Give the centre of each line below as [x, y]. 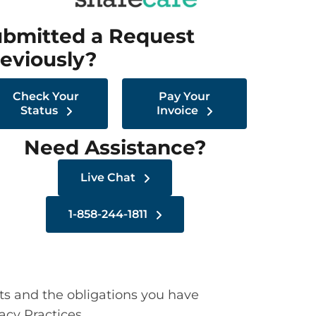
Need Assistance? [115, 147]
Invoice [179, 110]
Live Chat [110, 177]
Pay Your [185, 96]
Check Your [46, 96]
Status [40, 110]
